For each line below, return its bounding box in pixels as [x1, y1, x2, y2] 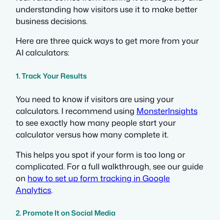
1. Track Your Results [16, 70, 87, 81]
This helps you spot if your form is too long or [16, 148, 185, 160]
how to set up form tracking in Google [27, 172, 170, 184]
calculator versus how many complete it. [16, 129, 168, 140]
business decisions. [16, 15, 87, 27]
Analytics [16, 184, 51, 195]
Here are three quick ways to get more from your [16, 35, 199, 47]
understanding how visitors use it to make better [16, 3, 197, 15]
